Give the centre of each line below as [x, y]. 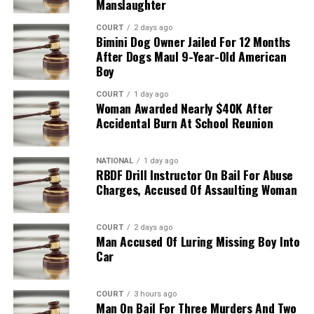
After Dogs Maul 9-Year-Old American [191, 56]
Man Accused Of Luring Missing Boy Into [198, 241]
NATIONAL [114, 161]
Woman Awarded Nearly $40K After [184, 108]
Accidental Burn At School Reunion [184, 122]
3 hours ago [155, 294]
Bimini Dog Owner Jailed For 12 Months [193, 41]
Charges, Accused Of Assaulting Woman [196, 189]
